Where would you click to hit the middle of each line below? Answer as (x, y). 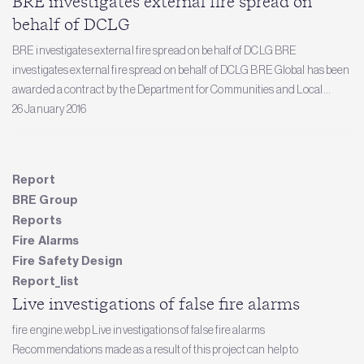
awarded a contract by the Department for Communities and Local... (171, 89)
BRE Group (45, 199)
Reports (37, 220)
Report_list (46, 281)
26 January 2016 (50, 109)
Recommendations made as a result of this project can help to (156, 349)
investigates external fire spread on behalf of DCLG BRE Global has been (181, 70)
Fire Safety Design (67, 260)
